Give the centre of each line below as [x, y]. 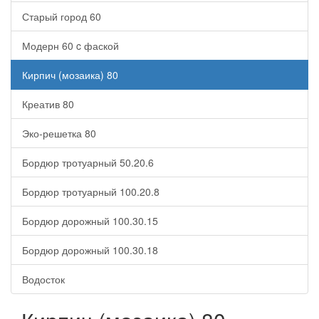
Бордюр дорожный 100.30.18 [90, 250]
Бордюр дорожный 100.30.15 [90, 221]
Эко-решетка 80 [59, 133]
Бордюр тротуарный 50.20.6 [88, 162]
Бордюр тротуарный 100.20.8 [91, 192]
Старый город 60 [62, 16]
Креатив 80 [48, 104]
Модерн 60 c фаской [70, 46]
